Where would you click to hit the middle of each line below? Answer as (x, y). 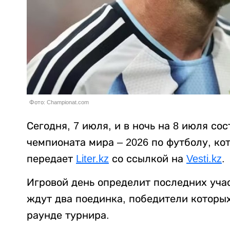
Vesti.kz (204, 159)
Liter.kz (92, 159)
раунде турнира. (68, 215)
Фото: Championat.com (59, 102)
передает (51, 159)
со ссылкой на (148, 159)
